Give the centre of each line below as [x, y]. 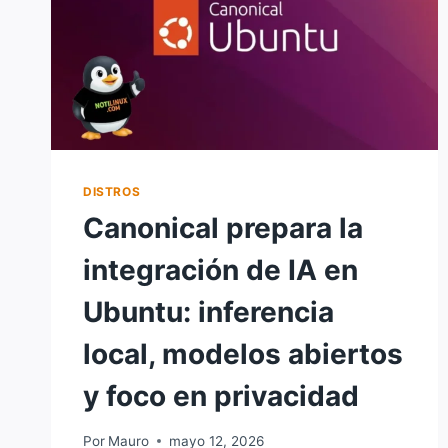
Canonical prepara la [223, 228]
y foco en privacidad [221, 396]
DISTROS [112, 192]
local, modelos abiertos [243, 354]
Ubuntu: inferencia [208, 312]
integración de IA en [220, 270]
